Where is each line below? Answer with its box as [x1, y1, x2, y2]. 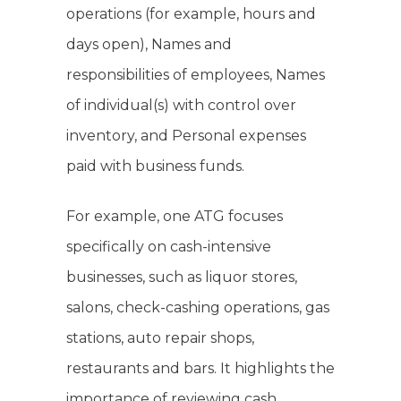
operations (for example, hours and [66, 5, 316, 23]
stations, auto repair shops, [66, 329, 254, 347]
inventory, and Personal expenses [66, 127, 306, 145]
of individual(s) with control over [66, 97, 296, 115]
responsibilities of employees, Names [66, 66, 325, 84]
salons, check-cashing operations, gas [66, 299, 329, 317]
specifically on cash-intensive [66, 238, 271, 256]
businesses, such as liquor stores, [66, 269, 297, 286]
